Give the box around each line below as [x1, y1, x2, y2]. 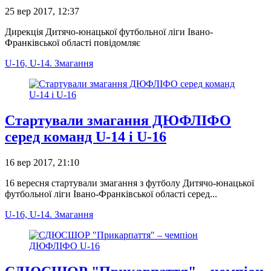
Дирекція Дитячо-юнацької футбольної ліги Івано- [5, 26, 213, 37]
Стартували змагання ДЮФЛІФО [5, 112, 231, 128]
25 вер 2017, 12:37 [5, 5, 79, 16]
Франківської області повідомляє [5, 37, 140, 48]
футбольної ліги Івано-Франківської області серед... [5, 188, 217, 199]
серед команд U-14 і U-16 [5, 128, 166, 145]
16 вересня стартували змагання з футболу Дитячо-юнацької [5, 177, 254, 188]
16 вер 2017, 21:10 [5, 157, 79, 168]
